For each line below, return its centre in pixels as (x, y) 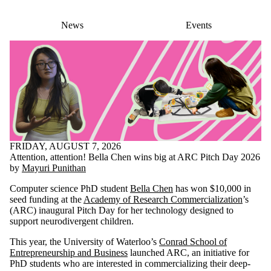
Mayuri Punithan (54, 168)
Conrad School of (193, 242)
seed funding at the (47, 200)
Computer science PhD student (70, 189)
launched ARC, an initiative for (188, 253)
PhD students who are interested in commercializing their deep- (130, 264)
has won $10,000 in (212, 189)
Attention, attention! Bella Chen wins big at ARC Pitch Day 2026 (135, 157)
